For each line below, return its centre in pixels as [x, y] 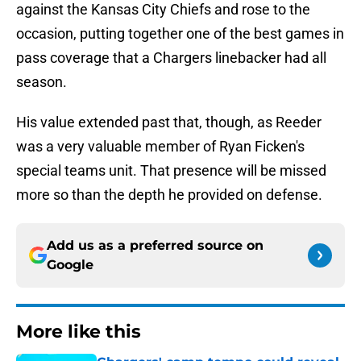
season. [41, 82]
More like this [79, 332]
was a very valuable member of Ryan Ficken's [160, 147]
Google [70, 265]
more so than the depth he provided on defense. [169, 195]
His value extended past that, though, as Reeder [169, 122]
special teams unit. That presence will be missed [171, 171]
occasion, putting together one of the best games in [180, 34]
